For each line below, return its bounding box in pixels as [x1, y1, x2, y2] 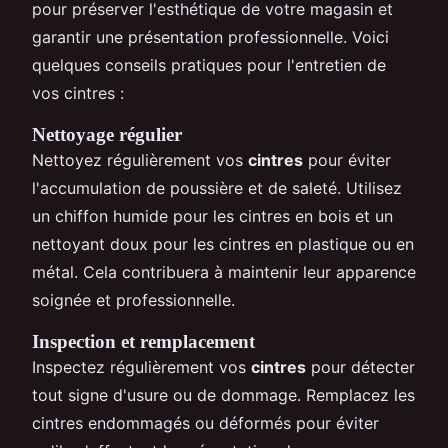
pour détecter [306, 357, 415, 378]
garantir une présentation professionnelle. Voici [32, 27, 389, 48]
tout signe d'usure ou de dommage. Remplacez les [32, 385, 415, 406]
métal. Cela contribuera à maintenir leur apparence [32, 262, 416, 283]
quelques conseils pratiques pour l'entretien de [32, 55, 386, 76]
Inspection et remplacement [32, 331, 255, 353]
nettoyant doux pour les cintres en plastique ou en [32, 234, 414, 255]
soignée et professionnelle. [32, 290, 235, 311]
